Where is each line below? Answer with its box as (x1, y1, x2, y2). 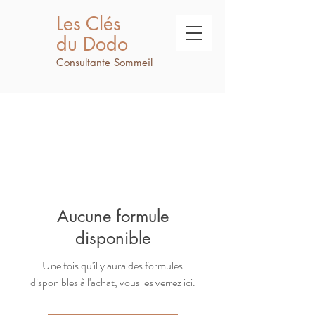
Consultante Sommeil (56, 56, 153, 69)
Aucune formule (56, 205, 169, 227)
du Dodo (56, 32, 128, 56)
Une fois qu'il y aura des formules (42, 257, 183, 274)
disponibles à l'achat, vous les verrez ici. (30, 274, 195, 290)
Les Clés (56, 11, 121, 36)
